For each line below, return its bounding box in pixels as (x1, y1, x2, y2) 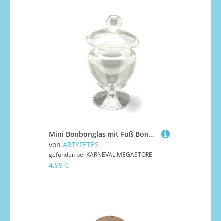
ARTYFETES (63, 140, 99, 149)
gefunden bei (49, 150, 86, 159)
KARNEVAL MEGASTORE (86, 150, 152, 159)
